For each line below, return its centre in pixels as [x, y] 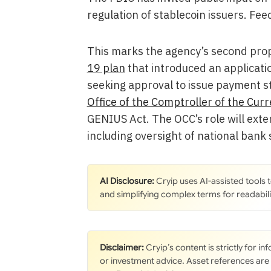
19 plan [106, 68]
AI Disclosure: [127, 181]
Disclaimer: [122, 247]
